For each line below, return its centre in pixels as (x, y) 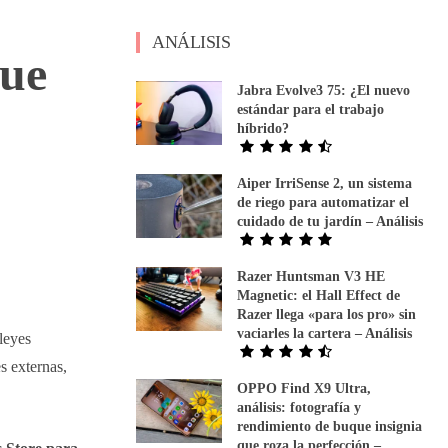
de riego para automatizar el (323, 202)
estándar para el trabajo (311, 109)
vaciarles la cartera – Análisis (325, 333)
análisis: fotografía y (299, 407)
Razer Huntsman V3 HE (311, 276)
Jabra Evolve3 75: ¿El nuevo (324, 90)
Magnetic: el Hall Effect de (319, 295)
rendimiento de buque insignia (330, 426)
